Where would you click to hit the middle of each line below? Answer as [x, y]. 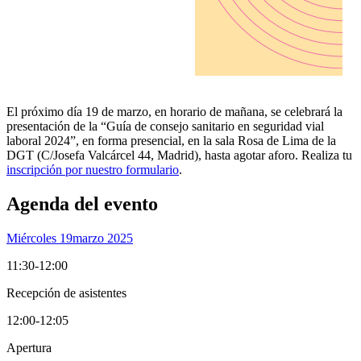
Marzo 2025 [103, 239]
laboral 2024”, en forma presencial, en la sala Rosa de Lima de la [171, 141]
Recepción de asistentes [66, 293]
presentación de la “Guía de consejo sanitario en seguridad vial [165, 127]
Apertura [29, 348]
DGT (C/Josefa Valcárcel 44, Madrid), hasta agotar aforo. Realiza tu [179, 156]
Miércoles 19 [39, 239]
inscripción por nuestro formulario [93, 170]
